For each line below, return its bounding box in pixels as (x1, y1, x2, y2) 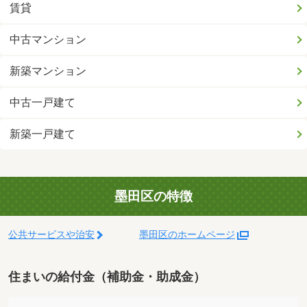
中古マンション (10, 32, 87, 46)
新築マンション (10, 64, 87, 77)
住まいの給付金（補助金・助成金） (8, 269, 206, 284)
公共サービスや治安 (8, 228, 95, 241)
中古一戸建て (10, 95, 76, 109)
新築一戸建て (10, 127, 76, 140)
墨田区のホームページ (138, 228, 235, 241)
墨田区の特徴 (114, 188, 193, 205)
